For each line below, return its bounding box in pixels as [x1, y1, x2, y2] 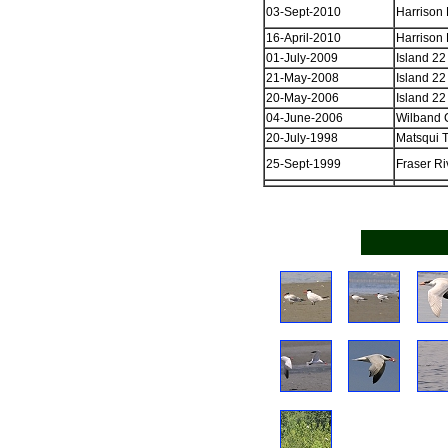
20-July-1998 [266, 131, 338, 145]
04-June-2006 [266, 111, 343, 125]
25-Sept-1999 [266, 157, 341, 171]
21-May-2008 [266, 71, 339, 85]
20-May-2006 [266, 91, 339, 105]
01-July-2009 [266, 51, 338, 65]
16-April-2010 [266, 31, 341, 45]
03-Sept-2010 [266, 5, 341, 19]
